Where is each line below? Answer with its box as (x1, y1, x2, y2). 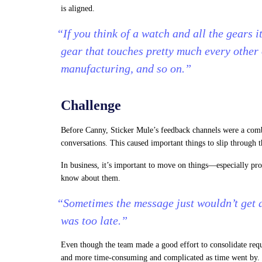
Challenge (61, 98, 121, 113)
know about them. (61, 174, 120, 182)
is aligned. (61, 4, 95, 13)
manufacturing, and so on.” (61, 62, 191, 75)
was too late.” (61, 214, 127, 227)
